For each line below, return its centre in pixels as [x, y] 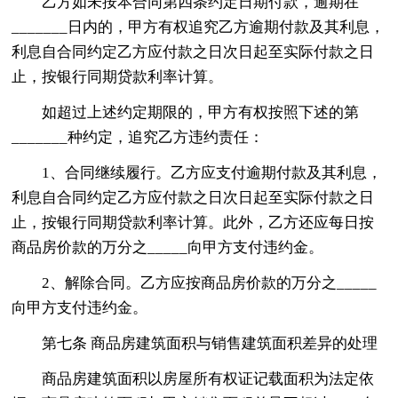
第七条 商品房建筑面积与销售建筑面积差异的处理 [210, 343]
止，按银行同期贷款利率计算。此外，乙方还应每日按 [193, 222]
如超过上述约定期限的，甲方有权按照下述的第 [201, 112]
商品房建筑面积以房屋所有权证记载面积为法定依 [208, 378]
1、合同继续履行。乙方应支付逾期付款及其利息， [212, 172]
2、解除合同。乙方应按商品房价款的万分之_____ [210, 283]
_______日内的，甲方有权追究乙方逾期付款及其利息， [199, 27]
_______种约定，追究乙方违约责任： [138, 137]
